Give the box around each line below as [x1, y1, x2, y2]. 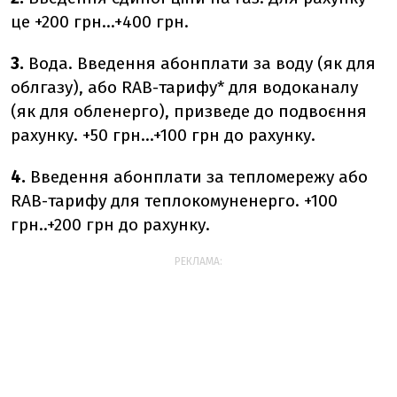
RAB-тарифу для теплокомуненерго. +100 [11, 191, 338, 211]
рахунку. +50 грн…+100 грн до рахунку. [11, 125, 315, 145]
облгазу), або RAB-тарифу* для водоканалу [11, 77, 358, 97]
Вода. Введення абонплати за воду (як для [24, 53, 376, 74]
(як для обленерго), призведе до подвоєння [11, 101, 367, 121]
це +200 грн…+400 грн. [11, 12, 189, 32]
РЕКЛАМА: [175, 255, 222, 268]
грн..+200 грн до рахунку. [11, 214, 210, 235]
